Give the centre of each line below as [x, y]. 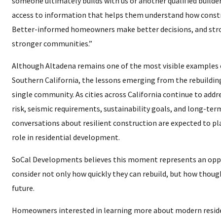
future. [23, 188]
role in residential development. [66, 137]
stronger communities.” [52, 43]
